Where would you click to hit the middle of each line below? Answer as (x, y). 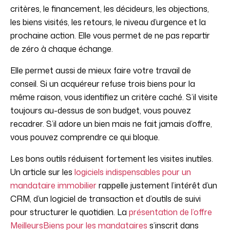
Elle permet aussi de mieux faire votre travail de (101, 71)
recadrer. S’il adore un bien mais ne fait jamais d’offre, (111, 124)
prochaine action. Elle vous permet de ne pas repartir (110, 36)
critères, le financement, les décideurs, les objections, (110, 9)
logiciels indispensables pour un (133, 172)
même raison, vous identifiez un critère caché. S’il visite (114, 97)
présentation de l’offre (170, 212)
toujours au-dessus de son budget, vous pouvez (101, 111)
